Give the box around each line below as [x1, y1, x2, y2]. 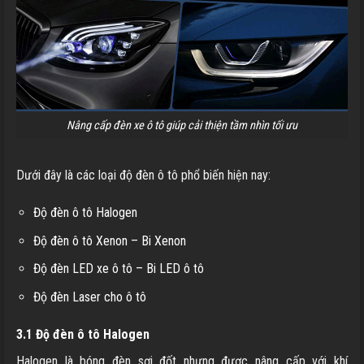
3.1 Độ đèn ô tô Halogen [16, 326, 149, 342]
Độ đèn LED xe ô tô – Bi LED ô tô [32, 261, 204, 277]
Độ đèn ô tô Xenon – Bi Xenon [32, 232, 186, 249]
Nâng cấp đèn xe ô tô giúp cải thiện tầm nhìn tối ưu [67, 118, 297, 132]
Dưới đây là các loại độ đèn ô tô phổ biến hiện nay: [16, 167, 271, 184]
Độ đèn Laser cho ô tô [32, 288, 146, 305]
